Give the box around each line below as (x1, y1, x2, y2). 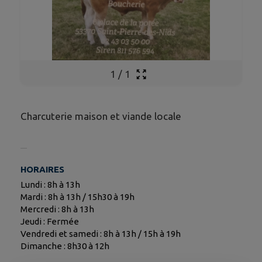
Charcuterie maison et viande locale (20, 110, 181, 122)
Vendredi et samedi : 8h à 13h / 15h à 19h (20, 228, 181, 239)
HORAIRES (20, 164, 64, 174)
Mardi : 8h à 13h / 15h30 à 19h (20, 191, 135, 202)
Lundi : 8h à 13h (20, 179, 80, 189)
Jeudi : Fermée (20, 216, 79, 226)
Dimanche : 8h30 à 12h (20, 240, 109, 251)
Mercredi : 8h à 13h (20, 204, 94, 214)
